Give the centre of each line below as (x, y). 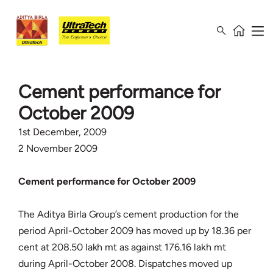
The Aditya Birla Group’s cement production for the (129, 214)
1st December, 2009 (62, 132)
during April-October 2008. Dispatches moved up (125, 264)
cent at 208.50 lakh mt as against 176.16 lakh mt (122, 247)
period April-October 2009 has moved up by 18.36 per (135, 231)
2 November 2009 (58, 148)
